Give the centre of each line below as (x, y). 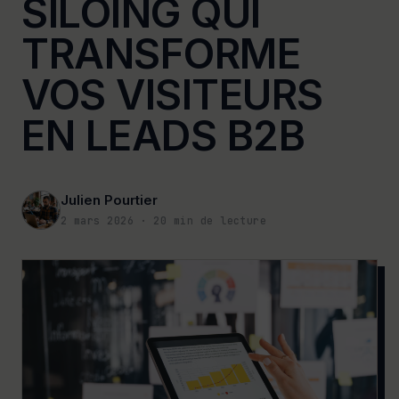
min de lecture (217, 220)
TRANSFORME (161, 53)
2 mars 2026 (98, 220)
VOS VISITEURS (173, 94)
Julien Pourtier (109, 200)
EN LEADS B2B (163, 135)
